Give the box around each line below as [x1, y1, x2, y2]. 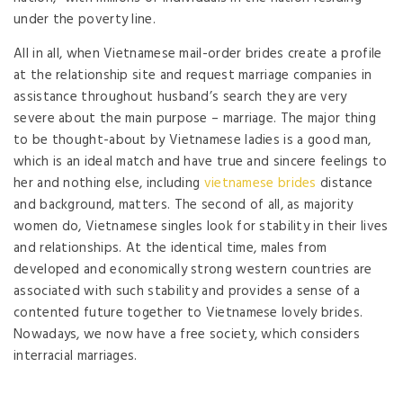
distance [316, 173, 373, 194]
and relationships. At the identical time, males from [13, 237, 327, 259]
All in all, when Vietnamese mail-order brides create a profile [13, 43, 382, 65]
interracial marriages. [13, 345, 138, 367]
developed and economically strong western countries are [13, 259, 372, 281]
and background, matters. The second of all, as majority [13, 194, 354, 216]
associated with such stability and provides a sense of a [13, 281, 361, 302]
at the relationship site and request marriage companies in [13, 65, 372, 86]
